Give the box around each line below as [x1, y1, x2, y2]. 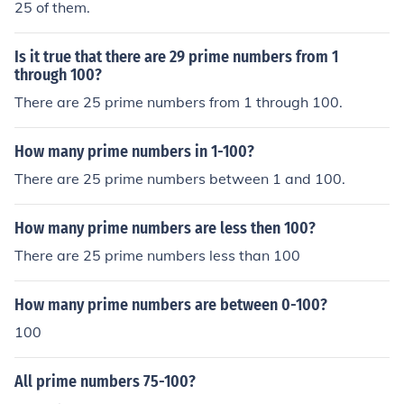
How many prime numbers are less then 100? [14, 218, 316, 238]
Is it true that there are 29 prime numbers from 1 [14, 47, 338, 67]
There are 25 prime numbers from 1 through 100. [14, 93, 343, 111]
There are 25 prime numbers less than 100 [14, 246, 300, 264]
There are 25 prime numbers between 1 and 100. [14, 170, 345, 188]
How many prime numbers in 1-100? [14, 142, 254, 161]
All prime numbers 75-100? [14, 372, 196, 391]
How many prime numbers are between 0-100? [14, 295, 327, 315]
